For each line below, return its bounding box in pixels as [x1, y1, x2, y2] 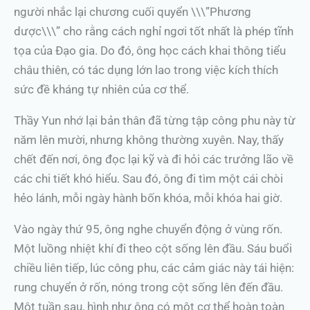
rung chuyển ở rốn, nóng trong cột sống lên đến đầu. [14, 280, 283, 294]
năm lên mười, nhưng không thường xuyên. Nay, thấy [14, 133, 284, 147]
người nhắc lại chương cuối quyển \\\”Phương [14, 5, 251, 19]
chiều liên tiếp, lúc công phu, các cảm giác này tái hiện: [14, 261, 294, 275]
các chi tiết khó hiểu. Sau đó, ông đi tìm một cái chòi [14, 172, 283, 185]
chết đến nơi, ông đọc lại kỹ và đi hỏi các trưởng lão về [14, 152, 293, 166]
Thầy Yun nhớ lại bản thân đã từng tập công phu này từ [14, 113, 295, 127]
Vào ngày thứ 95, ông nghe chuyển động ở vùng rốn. [14, 222, 282, 236]
